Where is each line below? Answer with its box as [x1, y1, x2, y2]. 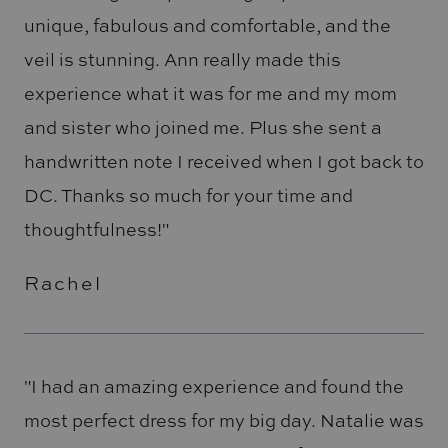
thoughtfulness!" [23, 216, 169, 241]
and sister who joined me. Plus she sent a [23, 114, 382, 139]
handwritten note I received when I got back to [23, 148, 424, 173]
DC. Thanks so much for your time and [23, 182, 353, 207]
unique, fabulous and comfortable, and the [23, 12, 391, 37]
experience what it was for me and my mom [23, 80, 397, 105]
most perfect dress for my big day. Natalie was [23, 408, 424, 433]
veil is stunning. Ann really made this [23, 46, 341, 71]
